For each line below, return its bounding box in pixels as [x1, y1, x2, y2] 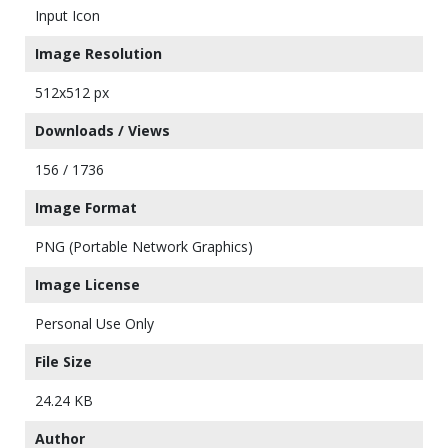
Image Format [35, 198, 137, 217]
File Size [35, 352, 92, 371]
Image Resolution [35, 44, 162, 63]
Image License [35, 275, 140, 294]
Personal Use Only [35, 314, 154, 333]
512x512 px [35, 83, 109, 102]
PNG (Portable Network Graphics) [35, 237, 253, 256]
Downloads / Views [35, 121, 170, 140]
